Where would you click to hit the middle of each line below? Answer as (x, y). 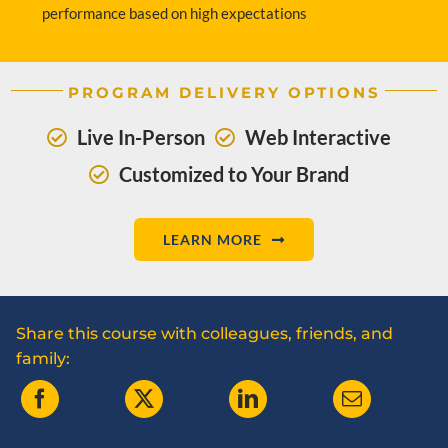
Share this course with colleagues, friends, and (205, 334)
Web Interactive (318, 137)
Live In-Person (141, 137)
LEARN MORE (213, 240)
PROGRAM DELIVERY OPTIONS (224, 93)
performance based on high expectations (175, 13)
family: (43, 359)
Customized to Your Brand (234, 174)
